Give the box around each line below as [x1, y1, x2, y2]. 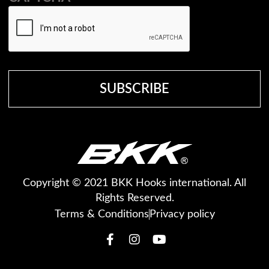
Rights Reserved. [95, 193, 174, 204]
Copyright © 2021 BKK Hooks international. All [23, 178, 246, 189]
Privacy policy [149, 209, 215, 220]
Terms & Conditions [54, 209, 149, 220]
